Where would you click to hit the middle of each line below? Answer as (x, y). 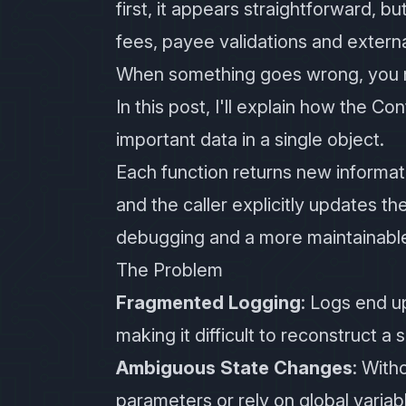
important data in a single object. (250, 140)
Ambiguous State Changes (234, 368)
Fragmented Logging (208, 303)
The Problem (169, 270)
